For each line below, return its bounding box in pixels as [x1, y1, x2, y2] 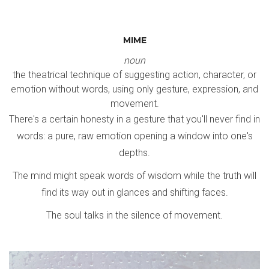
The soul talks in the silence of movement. [46, 210, 223, 221]
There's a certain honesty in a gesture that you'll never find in [9, 113, 260, 125]
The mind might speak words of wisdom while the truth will [13, 170, 256, 181]
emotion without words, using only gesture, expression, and [11, 83, 258, 95]
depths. [119, 147, 150, 159]
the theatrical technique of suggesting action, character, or [13, 69, 256, 80]
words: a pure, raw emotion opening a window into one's [16, 130, 253, 142]
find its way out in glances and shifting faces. [41, 187, 228, 198]
